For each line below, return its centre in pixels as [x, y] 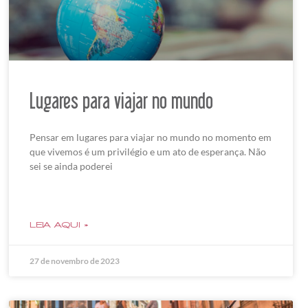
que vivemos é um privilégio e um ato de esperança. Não [147, 152]
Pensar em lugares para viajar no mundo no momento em [150, 137]
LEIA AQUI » [59, 225]
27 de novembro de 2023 [74, 261]
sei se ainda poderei [71, 166]
